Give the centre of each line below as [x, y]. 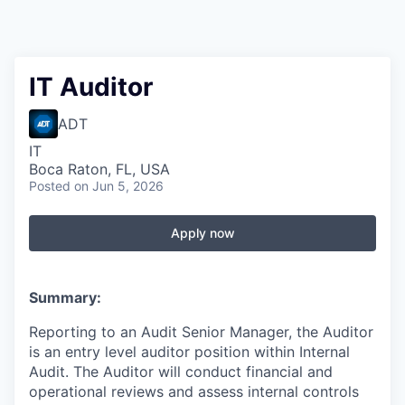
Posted [50, 186]
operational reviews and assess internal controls [194, 391]
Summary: [65, 297]
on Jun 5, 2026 [119, 186]
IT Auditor [91, 87]
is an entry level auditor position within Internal [189, 352]
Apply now [202, 233]
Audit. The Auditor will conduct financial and [181, 372]
